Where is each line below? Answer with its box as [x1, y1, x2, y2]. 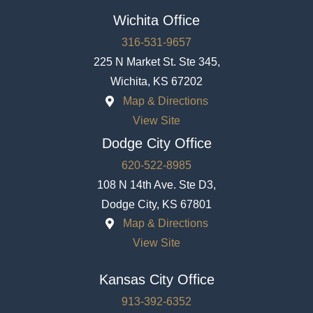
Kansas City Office [99, 272, 214, 288]
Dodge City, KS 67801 [101, 198, 212, 210]
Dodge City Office [101, 135, 212, 151]
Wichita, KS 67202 [110, 75, 203, 88]
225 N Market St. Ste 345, [93, 56, 220, 68]
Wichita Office [113, 13, 200, 29]
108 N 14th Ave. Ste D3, [97, 178, 216, 191]
